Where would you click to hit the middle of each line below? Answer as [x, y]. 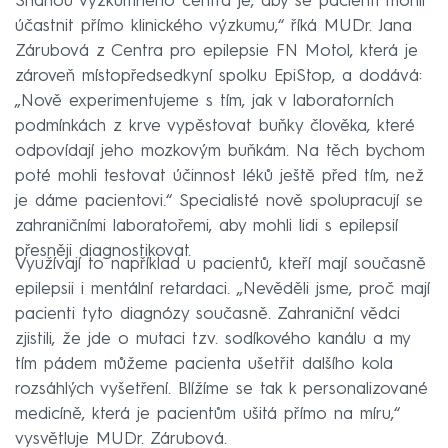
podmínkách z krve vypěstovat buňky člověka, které [215, 126]
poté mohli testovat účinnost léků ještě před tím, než [219, 176]
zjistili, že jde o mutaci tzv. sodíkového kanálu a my [212, 339]
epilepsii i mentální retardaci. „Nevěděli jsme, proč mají [222, 289]
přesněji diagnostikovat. [103, 251]
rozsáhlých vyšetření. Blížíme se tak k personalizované [221, 389]
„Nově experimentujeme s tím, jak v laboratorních [204, 101]
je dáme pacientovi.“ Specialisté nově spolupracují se [219, 201]
